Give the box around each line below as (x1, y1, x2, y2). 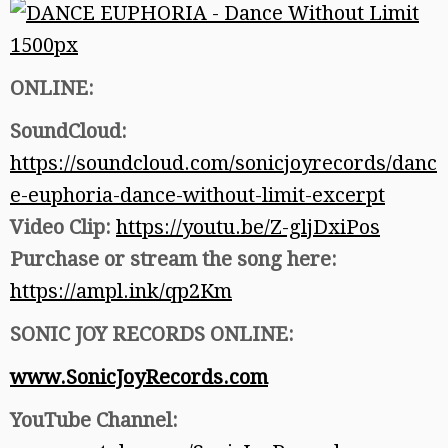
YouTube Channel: (10, 407, 178, 432)
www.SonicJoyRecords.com (10, 364, 268, 389)
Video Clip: (10, 214, 116, 239)
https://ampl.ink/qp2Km (10, 278, 232, 303)
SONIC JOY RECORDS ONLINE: (10, 321, 294, 346)
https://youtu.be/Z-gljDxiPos (116, 214, 380, 239)
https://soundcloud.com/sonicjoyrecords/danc (10, 150, 437, 175)
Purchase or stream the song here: (10, 246, 337, 271)
